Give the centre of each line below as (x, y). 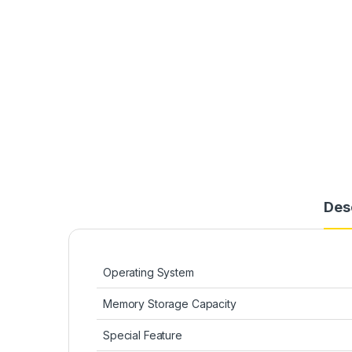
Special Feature (143, 335)
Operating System (148, 273)
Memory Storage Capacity (170, 304)
